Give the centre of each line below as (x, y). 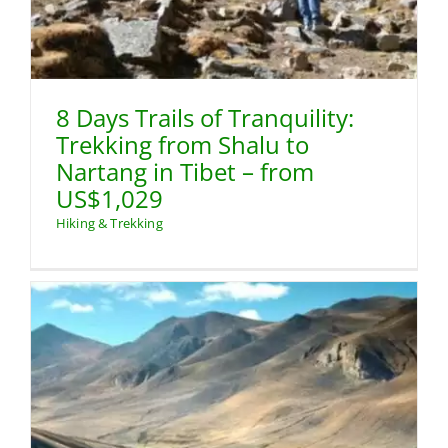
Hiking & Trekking (109, 222)
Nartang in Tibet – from (185, 171)
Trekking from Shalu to (182, 144)
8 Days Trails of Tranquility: (205, 117)
